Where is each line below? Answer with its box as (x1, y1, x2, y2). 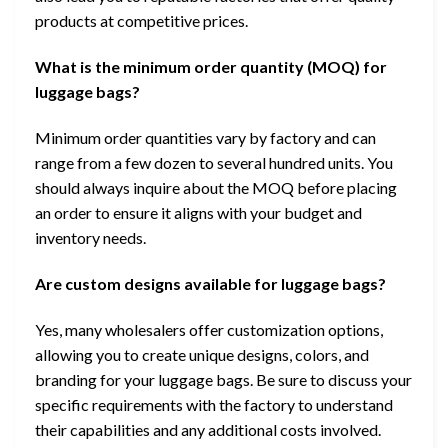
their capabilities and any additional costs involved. (35, 419, 381, 439)
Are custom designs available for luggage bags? (35, 273, 386, 293)
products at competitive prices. (35, 11, 248, 31)
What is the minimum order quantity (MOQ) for (35, 57, 387, 77)
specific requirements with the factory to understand (35, 394, 393, 414)
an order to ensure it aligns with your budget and (35, 202, 362, 222)
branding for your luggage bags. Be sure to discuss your (35, 369, 412, 389)
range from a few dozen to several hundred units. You (35, 152, 393, 172)
